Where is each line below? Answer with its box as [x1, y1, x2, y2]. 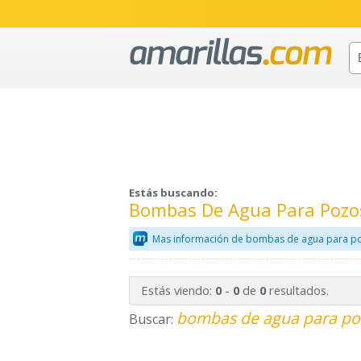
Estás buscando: [129, 185, 218, 201]
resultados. [265, 282, 329, 299]
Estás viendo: [140, 282, 215, 299]
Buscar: [129, 310, 176, 329]
